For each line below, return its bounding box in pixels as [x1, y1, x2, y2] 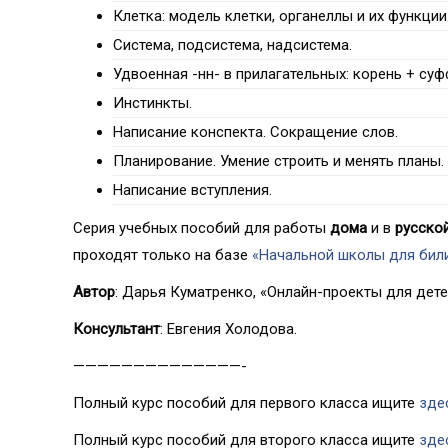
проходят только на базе [73, 246, 252, 265]
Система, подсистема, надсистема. [113, 36, 352, 55]
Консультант [73, 320, 160, 339]
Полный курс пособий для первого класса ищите [73, 394, 419, 413]
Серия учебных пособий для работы [73, 219, 330, 238]
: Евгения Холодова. [160, 320, 297, 339]
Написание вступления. [113, 181, 272, 200]
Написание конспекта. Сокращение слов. [113, 123, 398, 142]
